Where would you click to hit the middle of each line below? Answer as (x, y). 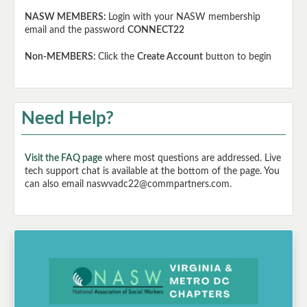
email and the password (76, 30)
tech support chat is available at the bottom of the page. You (152, 172)
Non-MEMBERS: (61, 57)
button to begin (237, 57)
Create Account (170, 57)
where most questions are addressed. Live (192, 159)
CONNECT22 (156, 30)
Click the (118, 57)
